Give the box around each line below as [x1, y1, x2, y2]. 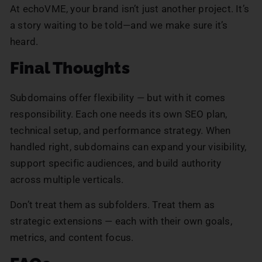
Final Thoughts [10, 58, 130, 78]
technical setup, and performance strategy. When [10, 124, 231, 136]
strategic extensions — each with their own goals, [10, 215, 232, 227]
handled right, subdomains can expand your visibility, [10, 140, 247, 153]
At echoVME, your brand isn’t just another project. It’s [10, 2, 250, 15]
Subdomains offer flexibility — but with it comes [10, 91, 226, 104]
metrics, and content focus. [10, 231, 134, 243]
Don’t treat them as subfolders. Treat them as [10, 198, 215, 211]
